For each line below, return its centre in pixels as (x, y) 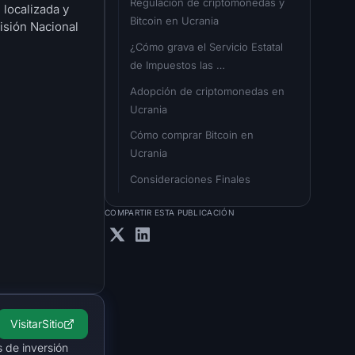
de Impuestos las (172, 65)
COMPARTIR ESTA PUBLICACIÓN (170, 212)
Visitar (26, 324)
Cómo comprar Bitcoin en (192, 135)
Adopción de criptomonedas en (207, 91)
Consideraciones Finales (190, 179)
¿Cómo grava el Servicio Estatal (206, 46)
